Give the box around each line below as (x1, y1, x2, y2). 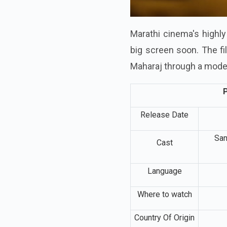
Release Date (140, 109, 188, 120)
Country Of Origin (134, 212, 195, 222)
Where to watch (137, 189, 192, 199)
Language (147, 166, 182, 176)
